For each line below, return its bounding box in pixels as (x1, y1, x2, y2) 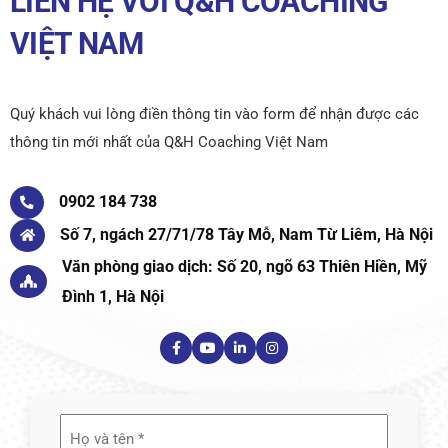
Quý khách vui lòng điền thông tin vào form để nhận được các (10, 104, 419, 123)
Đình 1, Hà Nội (62, 286, 164, 306)
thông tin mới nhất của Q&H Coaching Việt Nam (10, 132, 328, 151)
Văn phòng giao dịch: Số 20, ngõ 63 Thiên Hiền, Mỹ (62, 256, 427, 276)
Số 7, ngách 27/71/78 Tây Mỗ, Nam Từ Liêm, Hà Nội (60, 225, 433, 245)
